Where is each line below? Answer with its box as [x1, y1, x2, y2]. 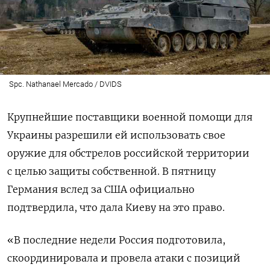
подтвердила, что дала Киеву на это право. [7, 201, 225, 213]
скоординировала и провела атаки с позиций [7, 251, 240, 264]
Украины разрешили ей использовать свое [7, 128, 225, 141]
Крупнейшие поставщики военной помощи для [7, 110, 253, 123]
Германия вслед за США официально [7, 183, 195, 195]
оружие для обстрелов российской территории [7, 146, 250, 159]
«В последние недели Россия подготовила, [7, 233, 225, 246]
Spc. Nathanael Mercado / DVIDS [8, 79, 122, 89]
